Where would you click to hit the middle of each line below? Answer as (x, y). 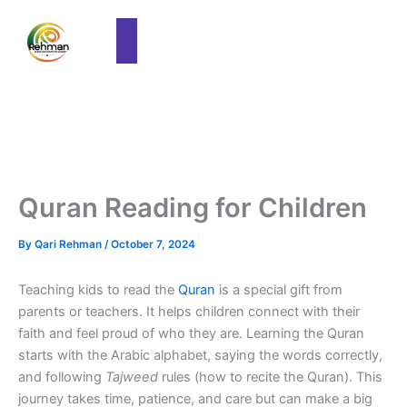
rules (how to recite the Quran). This (270, 377)
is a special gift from (281, 290)
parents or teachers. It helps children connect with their (189, 312)
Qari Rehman (69, 244)
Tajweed (132, 377)
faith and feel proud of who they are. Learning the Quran (191, 334)
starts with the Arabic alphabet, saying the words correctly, (200, 356)
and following (62, 377)
